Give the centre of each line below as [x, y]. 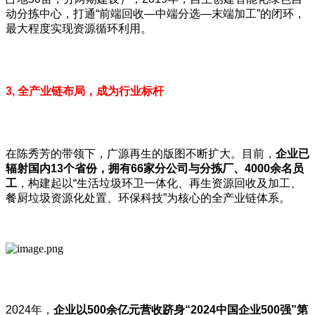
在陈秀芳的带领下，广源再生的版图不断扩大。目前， [141, 153]
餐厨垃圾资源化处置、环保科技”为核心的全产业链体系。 [148, 198]
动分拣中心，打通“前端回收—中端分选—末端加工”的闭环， [155, 13]
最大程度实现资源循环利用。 [79, 28]
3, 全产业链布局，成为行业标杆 [85, 91]
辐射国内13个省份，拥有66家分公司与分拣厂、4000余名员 [155, 168]
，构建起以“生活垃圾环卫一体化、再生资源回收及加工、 [159, 183]
